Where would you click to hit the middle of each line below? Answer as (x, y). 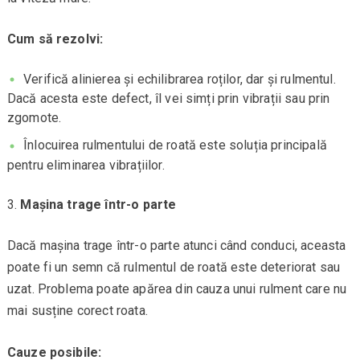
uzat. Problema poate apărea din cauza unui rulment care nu (177, 289)
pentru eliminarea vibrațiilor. (86, 166)
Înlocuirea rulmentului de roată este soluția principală (175, 145)
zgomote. (34, 118)
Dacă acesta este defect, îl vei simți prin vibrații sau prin (168, 99)
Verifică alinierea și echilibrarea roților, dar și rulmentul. (180, 79)
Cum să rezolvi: (55, 39)
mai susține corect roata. (77, 311)
